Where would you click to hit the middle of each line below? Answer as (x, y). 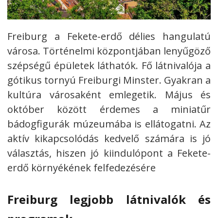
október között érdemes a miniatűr (109, 109)
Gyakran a (187, 80)
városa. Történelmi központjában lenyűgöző (109, 51)
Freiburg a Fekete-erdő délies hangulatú (109, 36)
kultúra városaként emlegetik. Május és (109, 95)
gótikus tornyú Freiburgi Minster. (86, 80)
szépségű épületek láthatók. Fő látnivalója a (109, 66)
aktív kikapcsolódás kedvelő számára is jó (109, 139)
